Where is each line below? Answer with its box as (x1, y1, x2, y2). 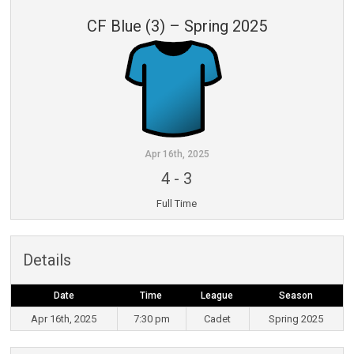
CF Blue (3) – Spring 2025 (86, 17, 267, 36)
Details (22, 250, 71, 270)
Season (278, 290, 313, 302)
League (201, 290, 234, 302)
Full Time (156, 198, 198, 210)
